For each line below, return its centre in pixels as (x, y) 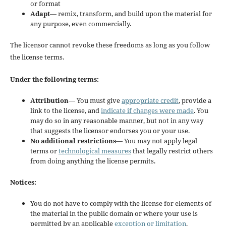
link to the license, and (65, 110)
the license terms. (37, 57)
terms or (44, 151)
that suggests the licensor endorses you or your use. (110, 130)
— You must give (95, 100)
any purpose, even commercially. (80, 23)
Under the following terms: (54, 79)
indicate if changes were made (147, 110)
